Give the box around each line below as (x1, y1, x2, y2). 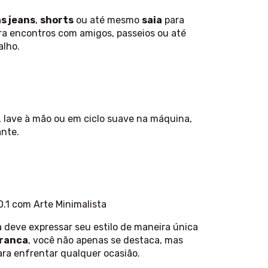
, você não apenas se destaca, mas (28, 234, 183, 246)
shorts (40, 14, 74, 26)
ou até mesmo (74, 14, 142, 26)
